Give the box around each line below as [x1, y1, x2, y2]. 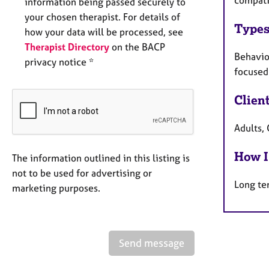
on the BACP [109, 41, 165, 53]
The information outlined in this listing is [12, 152, 190, 165]
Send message [119, 237, 184, 250]
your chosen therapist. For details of [25, 11, 180, 23]
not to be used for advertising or [12, 167, 152, 180]
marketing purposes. [12, 182, 100, 195]
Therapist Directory [25, 41, 109, 53]
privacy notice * [25, 56, 94, 68]
